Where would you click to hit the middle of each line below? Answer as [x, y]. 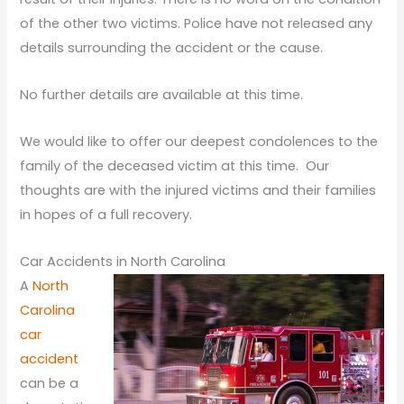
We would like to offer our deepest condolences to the [199, 142]
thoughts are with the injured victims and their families [198, 191]
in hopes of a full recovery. [108, 215]
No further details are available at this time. [162, 95]
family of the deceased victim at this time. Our [175, 166]
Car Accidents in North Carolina [125, 262]
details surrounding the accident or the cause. [172, 48]
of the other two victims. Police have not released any [197, 24]
